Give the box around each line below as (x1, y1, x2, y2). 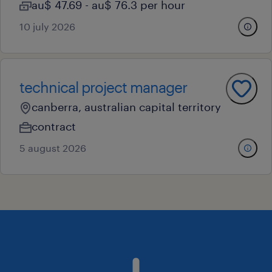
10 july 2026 (19, 21, 75, 32)
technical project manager (19, 78, 187, 96)
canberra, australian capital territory (32, 100, 221, 114)
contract (32, 120, 76, 133)
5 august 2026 (19, 142, 86, 154)
